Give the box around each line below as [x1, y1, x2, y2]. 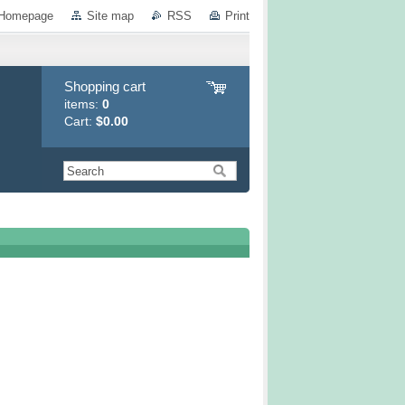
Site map [87, 9, 134, 23]
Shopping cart [64, 79, 146, 94]
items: [64, 97, 102, 111]
